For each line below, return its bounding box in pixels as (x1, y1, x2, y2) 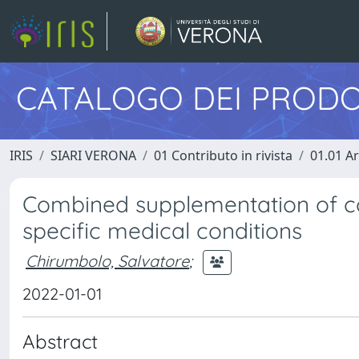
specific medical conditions (22, 216, 302, 244)
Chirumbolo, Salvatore (26, 250, 189, 271)
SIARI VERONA (50, 147, 136, 164)
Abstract (22, 329, 98, 353)
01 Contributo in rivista (154, 147, 292, 164)
